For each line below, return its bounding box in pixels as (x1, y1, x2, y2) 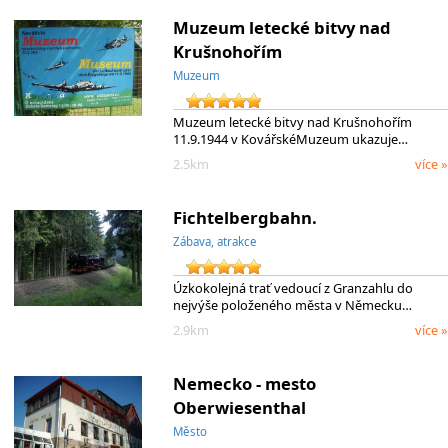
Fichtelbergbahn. (172, 205, 317, 229)
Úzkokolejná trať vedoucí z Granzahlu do (172, 279, 413, 298)
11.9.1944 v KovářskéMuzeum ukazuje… (172, 130, 408, 149)
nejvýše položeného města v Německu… (172, 296, 412, 315)
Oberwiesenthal (172, 395, 306, 419)
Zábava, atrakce (172, 233, 257, 249)
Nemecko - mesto (172, 371, 316, 395)
